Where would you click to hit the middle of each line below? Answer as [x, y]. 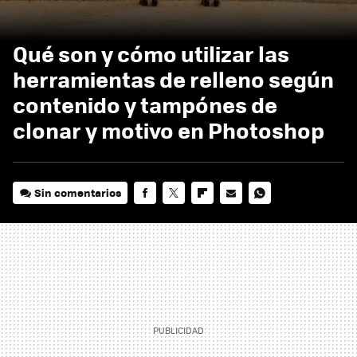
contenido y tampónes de [145, 104]
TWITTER [185, 214]
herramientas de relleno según [173, 78]
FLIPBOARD [220, 214]
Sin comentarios [78, 192]
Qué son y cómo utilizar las [151, 53]
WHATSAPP [277, 214]
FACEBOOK [161, 214]
